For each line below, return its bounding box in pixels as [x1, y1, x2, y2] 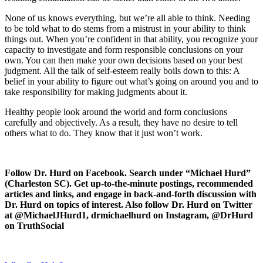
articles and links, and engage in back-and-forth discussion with [5, 189, 257, 200]
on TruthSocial [5, 221, 64, 231]
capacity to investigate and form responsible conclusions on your [5, 45, 243, 55]
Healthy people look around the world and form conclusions [5, 107, 227, 117]
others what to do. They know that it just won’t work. [5, 128, 203, 139]
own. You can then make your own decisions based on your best [5, 55, 242, 66]
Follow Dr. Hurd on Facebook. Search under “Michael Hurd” [5, 168, 251, 178]
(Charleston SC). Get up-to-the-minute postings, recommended [5, 178, 253, 189]
